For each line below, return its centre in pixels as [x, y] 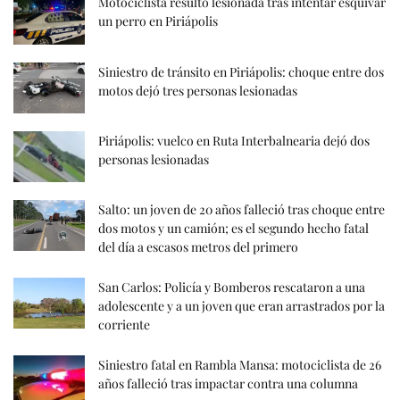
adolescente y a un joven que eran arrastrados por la [242, 305]
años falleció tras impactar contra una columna [228, 383]
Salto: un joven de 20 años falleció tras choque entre [242, 209]
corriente [124, 324]
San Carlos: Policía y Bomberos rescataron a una [232, 287]
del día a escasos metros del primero [198, 246]
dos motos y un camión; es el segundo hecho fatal [233, 228]
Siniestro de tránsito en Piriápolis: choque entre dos [241, 71]
